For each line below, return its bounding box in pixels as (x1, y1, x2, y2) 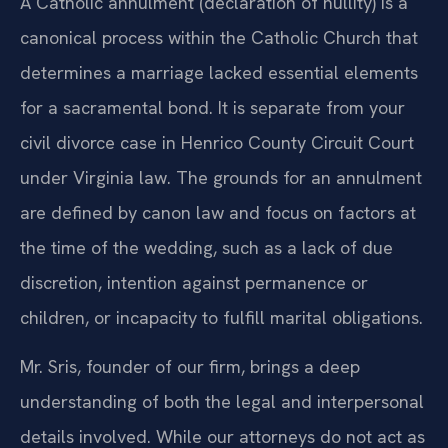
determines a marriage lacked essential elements (20, 98, 418, 122)
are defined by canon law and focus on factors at (20, 238, 416, 262)
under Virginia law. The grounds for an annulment (20, 203, 422, 227)
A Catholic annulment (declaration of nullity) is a (20, 28, 408, 52)
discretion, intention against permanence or (20, 308, 368, 332)
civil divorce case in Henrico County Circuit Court (20, 168, 414, 192)
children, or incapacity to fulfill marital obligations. (20, 343, 423, 367)
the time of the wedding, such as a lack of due (20, 273, 393, 297)
